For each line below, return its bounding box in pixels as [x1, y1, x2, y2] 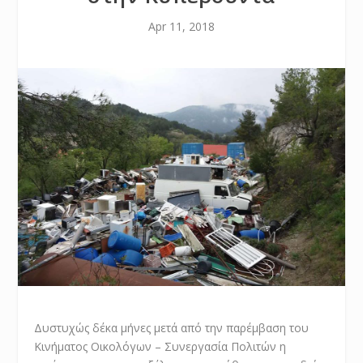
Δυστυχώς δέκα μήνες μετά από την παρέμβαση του [34, 319, 310, 335]
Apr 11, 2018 [148, 19, 215, 35]
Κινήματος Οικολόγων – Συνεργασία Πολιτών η [34, 338, 287, 354]
